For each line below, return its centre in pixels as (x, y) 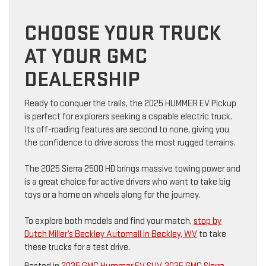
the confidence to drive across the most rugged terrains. (130, 142)
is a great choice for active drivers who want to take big (127, 182)
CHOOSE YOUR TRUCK (123, 33)
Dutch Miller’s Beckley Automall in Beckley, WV (111, 234)
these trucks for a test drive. (78, 247)
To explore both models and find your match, (109, 221)
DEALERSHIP (82, 80)
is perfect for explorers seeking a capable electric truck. (128, 116)
